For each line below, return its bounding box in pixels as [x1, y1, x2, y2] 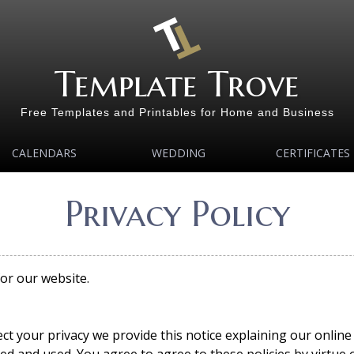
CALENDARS [12, 145, 77, 160]
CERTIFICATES [276, 145, 350, 160]
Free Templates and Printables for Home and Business [20, 106, 334, 119]
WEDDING [152, 145, 205, 160]
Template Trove [55, 62, 299, 106]
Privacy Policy [64, 192, 290, 235]
